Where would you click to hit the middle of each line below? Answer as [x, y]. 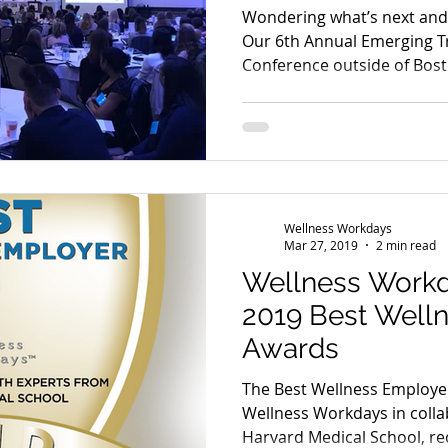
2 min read [406, 245]
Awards [290, 348]
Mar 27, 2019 [321, 245]
